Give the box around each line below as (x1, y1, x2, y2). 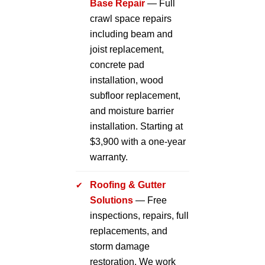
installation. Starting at (90, 121, 183, 131)
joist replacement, (90, 44, 164, 54)
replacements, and (90, 225, 167, 236)
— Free (133, 195, 167, 205)
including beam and (90, 28, 173, 39)
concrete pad (90, 59, 144, 70)
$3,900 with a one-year (90, 136, 186, 147)
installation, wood (90, 75, 163, 85)
